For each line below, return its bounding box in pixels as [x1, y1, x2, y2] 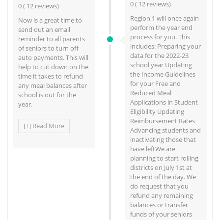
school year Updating [130, 60, 192, 70]
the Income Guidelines [130, 70, 195, 79]
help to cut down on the [18, 62, 88, 71]
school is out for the [18, 90, 76, 99]
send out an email [18, 25, 70, 34]
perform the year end [130, 23, 192, 32]
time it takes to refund [18, 71, 83, 81]
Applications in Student [130, 98, 198, 107]
